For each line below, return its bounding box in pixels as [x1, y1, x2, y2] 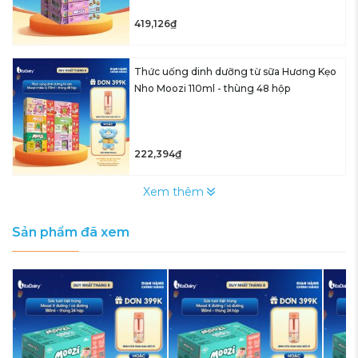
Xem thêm [143, 184, 204, 199]
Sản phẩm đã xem [12, 224, 129, 240]
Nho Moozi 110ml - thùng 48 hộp [133, 82, 290, 94]
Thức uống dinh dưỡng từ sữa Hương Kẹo [133, 65, 336, 78]
